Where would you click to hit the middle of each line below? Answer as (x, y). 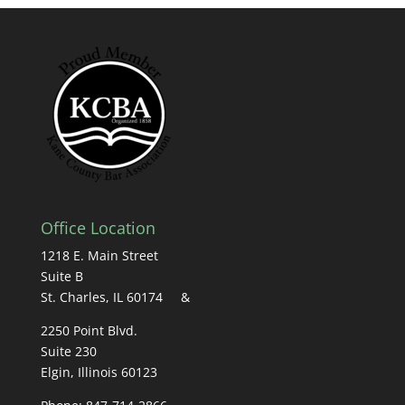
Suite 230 (68, 352)
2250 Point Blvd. (89, 331)
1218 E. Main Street (99, 256)
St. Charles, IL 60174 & (115, 297)
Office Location (98, 228)
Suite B (61, 277)
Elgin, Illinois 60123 (99, 372)
